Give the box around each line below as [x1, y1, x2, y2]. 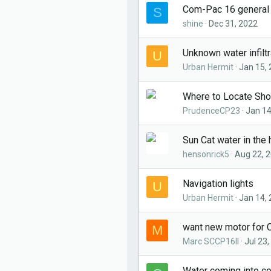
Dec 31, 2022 [209, 19, 258, 28]
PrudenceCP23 [183, 106, 240, 116]
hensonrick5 [183, 149, 229, 159]
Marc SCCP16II [183, 237, 239, 246]
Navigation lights [183, 178, 253, 189]
